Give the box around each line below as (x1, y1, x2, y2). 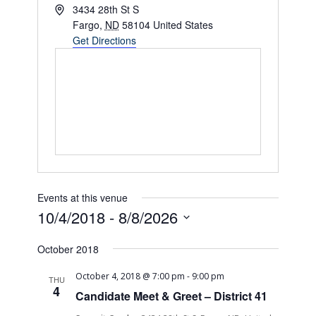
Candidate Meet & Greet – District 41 (75, 288, 268, 304)
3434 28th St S (72, 2, 139, 16)
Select (37, 230, 69, 244)
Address (54, 1, 92, 16)
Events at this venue (37, 190, 128, 205)
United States (152, 18, 213, 32)
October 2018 (37, 242, 99, 256)
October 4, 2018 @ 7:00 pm (75, 270, 186, 282)
